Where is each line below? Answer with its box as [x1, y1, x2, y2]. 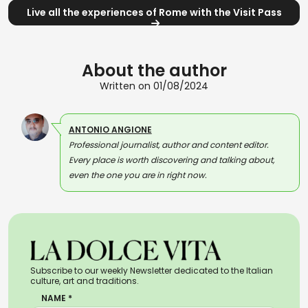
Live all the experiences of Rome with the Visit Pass [26, 5, 282, 19]
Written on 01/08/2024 [100, 79, 208, 93]
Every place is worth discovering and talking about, [68, 154, 274, 166]
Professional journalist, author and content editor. [68, 139, 269, 151]
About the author [81, 59, 227, 82]
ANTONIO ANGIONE [68, 124, 152, 135]
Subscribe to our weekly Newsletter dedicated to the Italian [30, 264, 273, 276]
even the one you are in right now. [68, 169, 207, 181]
